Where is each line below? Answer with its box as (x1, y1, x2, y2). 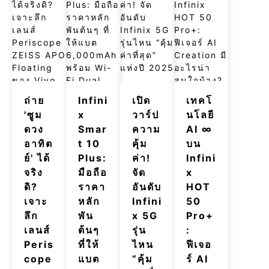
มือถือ (78, 166, 107, 178)
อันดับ (132, 180, 162, 193)
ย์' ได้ (24, 151, 50, 164)
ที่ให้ (78, 238, 100, 250)
